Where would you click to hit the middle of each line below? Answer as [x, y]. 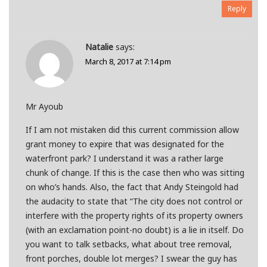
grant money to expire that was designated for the [125, 144]
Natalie [99, 47]
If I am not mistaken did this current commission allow [132, 130]
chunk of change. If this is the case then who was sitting [135, 173]
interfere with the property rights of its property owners [134, 216]
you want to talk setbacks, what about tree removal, [128, 244]
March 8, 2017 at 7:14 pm [128, 62]
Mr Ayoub [44, 107]
